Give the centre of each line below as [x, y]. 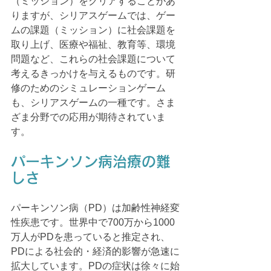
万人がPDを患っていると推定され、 [90, 237]
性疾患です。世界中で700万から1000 [93, 222]
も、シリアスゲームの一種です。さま [93, 102]
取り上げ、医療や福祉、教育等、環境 [93, 44]
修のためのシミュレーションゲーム [88, 88]
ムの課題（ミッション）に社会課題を [93, 30]
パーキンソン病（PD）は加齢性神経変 [95, 207]
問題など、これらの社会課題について [93, 59]
